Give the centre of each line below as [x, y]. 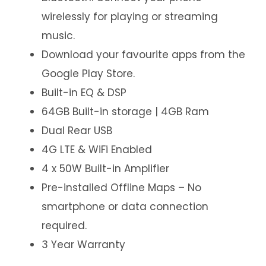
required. [64, 226]
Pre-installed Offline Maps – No [121, 188]
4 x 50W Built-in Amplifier [105, 169]
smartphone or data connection [125, 207]
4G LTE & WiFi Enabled [97, 150]
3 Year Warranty [83, 245]
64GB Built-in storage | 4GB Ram [125, 112]
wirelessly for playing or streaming [130, 17]
